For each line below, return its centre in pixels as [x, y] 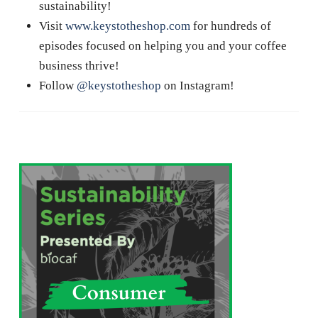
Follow [57, 85]
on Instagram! [197, 85]
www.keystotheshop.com [127, 26]
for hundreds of [230, 26]
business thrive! [79, 65]
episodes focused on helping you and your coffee [163, 45]
